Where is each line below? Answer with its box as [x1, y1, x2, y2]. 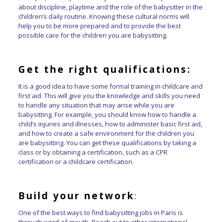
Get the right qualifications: [18, 62, 191, 76]
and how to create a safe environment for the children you [18, 128, 194, 138]
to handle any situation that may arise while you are [18, 100, 174, 110]
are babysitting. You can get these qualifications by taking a [18, 138, 196, 147]
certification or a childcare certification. [18, 157, 134, 166]
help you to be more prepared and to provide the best [18, 21, 181, 30]
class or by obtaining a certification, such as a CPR [18, 147, 167, 157]
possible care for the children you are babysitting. [18, 30, 167, 40]
